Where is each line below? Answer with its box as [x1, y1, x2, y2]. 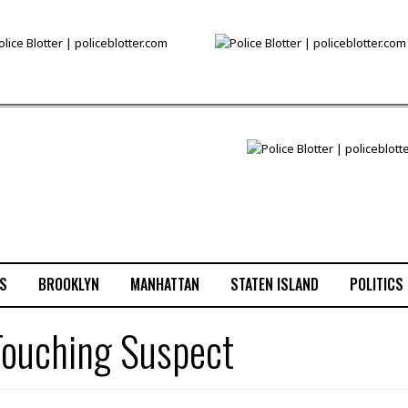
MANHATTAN [129, 272, 199, 295]
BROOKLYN [37, 272, 99, 295]
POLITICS [349, 272, 403, 295]
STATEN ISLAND [229, 272, 319, 295]
